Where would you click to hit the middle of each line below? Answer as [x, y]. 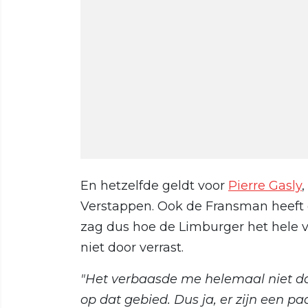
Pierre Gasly [265, 185]
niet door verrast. [132, 247]
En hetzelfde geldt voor [154, 185]
